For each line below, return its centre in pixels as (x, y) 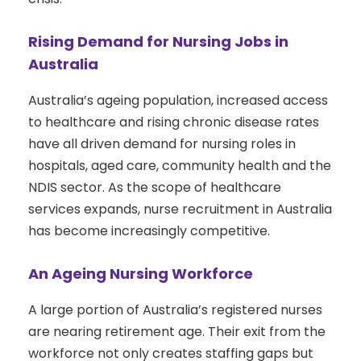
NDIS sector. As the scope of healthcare (155, 188)
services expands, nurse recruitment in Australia (180, 210)
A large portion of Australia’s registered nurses (175, 310)
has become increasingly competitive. (149, 231)
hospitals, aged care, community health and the (180, 166)
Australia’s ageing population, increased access (178, 101)
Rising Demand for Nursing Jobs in (158, 42)
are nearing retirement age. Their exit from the (177, 332)
